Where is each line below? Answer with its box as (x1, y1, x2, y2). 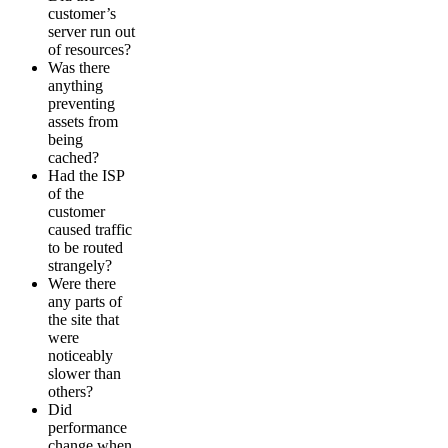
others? (48, 382, 93, 400)
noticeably (48, 346, 113, 364)
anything (48, 76, 103, 94)
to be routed (48, 238, 123, 256)
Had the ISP (48, 166, 124, 184)
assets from (48, 112, 118, 130)
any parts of (48, 292, 122, 310)
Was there (48, 58, 110, 76)
